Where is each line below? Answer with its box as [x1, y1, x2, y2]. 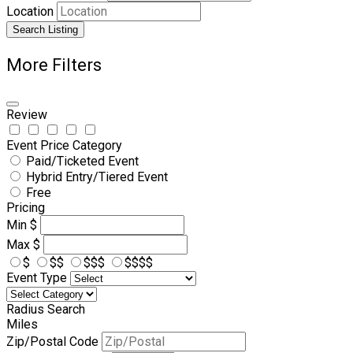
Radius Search [6, 301, 85, 317]
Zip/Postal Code [6, 333, 98, 349]
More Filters [6, 54, 102, 75]
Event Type [6, 269, 67, 285]
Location [6, 3, 54, 19]
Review [6, 106, 47, 122]
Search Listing [13, 23, 78, 35]
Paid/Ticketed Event [26, 153, 139, 169]
